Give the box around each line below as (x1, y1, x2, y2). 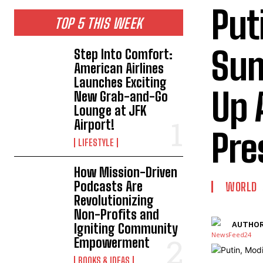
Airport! (74, 117, 115, 133)
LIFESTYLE (78, 137, 114, 148)
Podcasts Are (74, 178, 143, 194)
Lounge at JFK (74, 103, 147, 119)
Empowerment (74, 235, 150, 251)
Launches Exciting (74, 75, 167, 90)
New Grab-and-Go (74, 89, 168, 104)
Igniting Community (74, 221, 178, 237)
